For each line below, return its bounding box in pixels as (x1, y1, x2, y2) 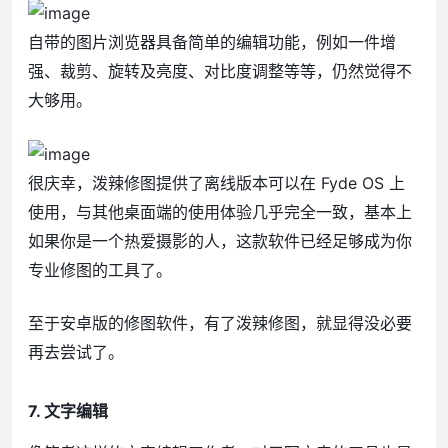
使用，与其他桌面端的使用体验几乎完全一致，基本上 (28, 202, 412, 223)
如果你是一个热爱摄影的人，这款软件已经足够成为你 (28, 231, 412, 252)
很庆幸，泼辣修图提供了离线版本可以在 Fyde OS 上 (28, 173, 405, 194)
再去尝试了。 (28, 342, 124, 363)
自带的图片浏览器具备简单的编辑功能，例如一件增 (28, 32, 396, 53)
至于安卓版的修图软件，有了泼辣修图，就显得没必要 (28, 313, 412, 334)
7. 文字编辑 (28, 401, 108, 422)
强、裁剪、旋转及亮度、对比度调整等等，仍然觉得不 (28, 61, 412, 82)
